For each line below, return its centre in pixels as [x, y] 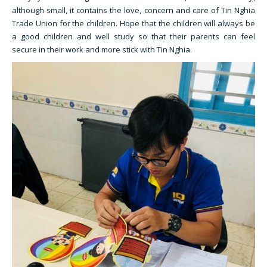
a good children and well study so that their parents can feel [133, 36]
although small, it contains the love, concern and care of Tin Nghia [133, 10]
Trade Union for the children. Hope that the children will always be [133, 23]
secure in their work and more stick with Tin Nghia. [102, 49]
